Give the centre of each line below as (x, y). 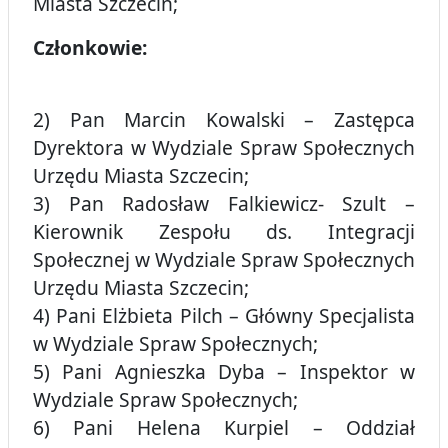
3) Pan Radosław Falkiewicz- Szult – (224, 204)
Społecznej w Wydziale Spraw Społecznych (224, 260)
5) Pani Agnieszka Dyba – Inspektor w (224, 372)
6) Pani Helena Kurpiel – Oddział (224, 428)
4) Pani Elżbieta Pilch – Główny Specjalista (224, 316)
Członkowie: (90, 48)
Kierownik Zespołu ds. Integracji (224, 232)
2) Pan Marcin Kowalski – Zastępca (224, 120)
